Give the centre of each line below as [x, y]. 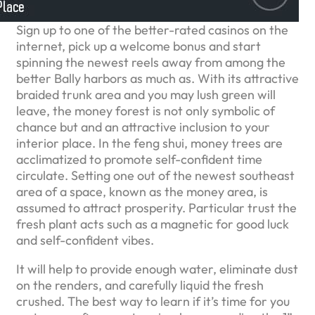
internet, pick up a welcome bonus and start [139, 46]
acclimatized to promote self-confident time [139, 160]
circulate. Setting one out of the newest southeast [155, 176]
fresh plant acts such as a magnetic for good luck [153, 224]
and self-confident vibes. [85, 240]
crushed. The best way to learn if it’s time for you [153, 302]
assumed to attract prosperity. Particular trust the [156, 208]
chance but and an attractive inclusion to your [143, 127]
